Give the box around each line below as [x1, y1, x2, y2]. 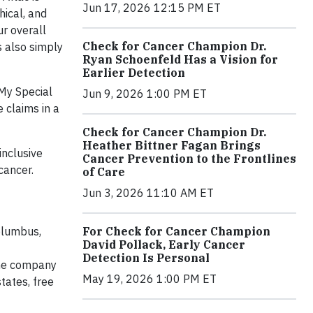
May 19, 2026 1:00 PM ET [82, 271, 217, 286]
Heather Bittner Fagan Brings [82, 138, 261, 152]
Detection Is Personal [82, 250, 210, 265]
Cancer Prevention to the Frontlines [82, 151, 296, 166]
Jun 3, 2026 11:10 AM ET [82, 185, 214, 200]
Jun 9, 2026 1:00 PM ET [82, 86, 207, 101]
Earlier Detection [82, 65, 185, 80]
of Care [82, 164, 125, 179]
